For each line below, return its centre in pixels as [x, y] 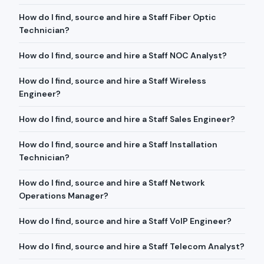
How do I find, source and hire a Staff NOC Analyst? [123, 55]
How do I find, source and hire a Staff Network [112, 183]
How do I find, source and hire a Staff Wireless [113, 81]
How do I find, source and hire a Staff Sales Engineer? [127, 119]
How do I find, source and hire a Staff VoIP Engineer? [125, 221]
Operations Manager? [64, 196]
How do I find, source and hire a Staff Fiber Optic [118, 17]
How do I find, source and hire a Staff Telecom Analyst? [132, 246]
